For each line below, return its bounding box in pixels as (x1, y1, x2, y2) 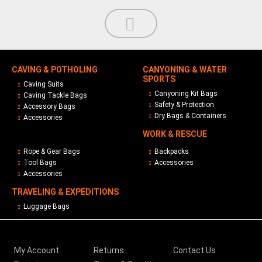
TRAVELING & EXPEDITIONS (12, 187, 119, 197)
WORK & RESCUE (143, 129, 207, 139)
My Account (14, 246, 59, 256)
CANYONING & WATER (143, 65, 227, 75)
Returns (93, 246, 124, 256)
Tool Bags (23, 158, 57, 167)
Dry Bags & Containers (154, 112, 226, 120)
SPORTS (143, 74, 175, 84)
